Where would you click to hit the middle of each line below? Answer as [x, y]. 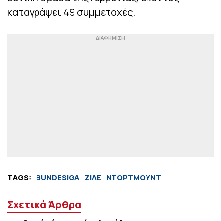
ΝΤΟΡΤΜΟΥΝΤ [134, 178]
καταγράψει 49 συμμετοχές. [71, 12]
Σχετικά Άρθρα [44, 205]
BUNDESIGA [58, 178]
